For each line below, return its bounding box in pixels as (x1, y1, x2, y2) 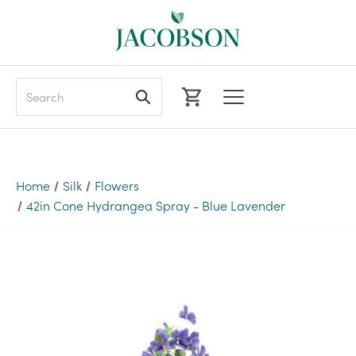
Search (16, 79, 52, 95)
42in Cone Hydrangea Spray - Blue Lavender (25, 196, 285, 214)
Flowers (95, 176, 140, 194)
